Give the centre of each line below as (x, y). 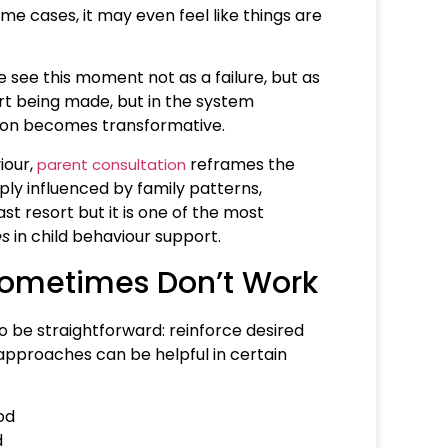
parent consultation (111, 164)
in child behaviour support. (117, 236)
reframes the (240, 164)
